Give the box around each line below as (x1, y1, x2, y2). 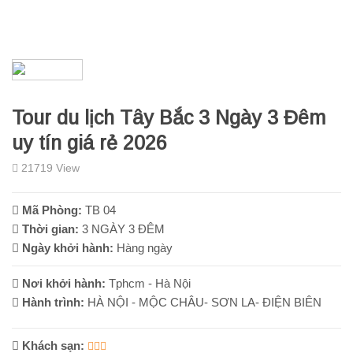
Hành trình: (19, 295, 84, 309)
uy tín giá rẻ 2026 (12, 131, 167, 154)
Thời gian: (19, 221, 79, 236)
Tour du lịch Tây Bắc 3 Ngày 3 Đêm (12, 106, 325, 128)
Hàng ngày (113, 240, 173, 255)
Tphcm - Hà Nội (106, 276, 191, 290)
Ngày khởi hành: (19, 240, 113, 255)
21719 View (18, 161, 80, 174)
